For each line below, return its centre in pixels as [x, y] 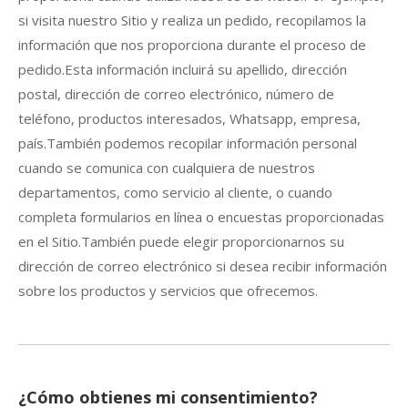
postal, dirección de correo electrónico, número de [176, 93]
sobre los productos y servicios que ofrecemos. [168, 290]
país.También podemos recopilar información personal [188, 143]
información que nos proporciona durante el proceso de [192, 44]
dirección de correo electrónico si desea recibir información [203, 265]
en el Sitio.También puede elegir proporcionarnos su [181, 241]
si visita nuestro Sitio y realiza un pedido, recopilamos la [192, 20]
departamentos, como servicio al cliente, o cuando [175, 192]
